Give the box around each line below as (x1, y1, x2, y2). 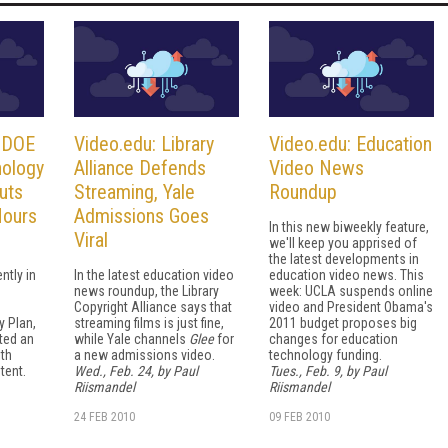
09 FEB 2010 (269, 410, 330, 425)
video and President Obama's (269, 299, 433, 316)
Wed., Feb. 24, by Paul (74, 363, 198, 380)
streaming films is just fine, (74, 315, 224, 332)
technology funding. (269, 347, 382, 364)
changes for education (269, 331, 398, 348)
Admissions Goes (74, 204, 209, 229)
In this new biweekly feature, (269, 219, 429, 236)
